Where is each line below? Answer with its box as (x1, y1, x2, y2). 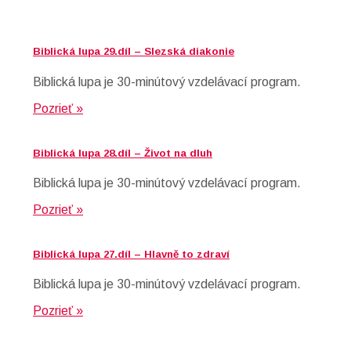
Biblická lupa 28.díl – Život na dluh (33, 147, 212, 159)
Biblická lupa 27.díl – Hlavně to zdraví (33, 248, 230, 261)
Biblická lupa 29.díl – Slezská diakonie (33, 45, 234, 58)
